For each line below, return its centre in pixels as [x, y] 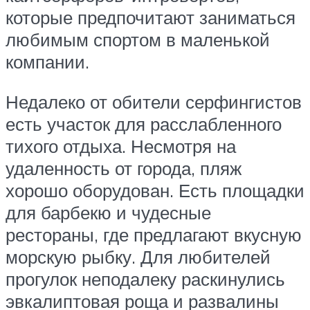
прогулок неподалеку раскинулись [145, 279]
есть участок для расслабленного [144, 124]
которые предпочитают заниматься [151, 18]
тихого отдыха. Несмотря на [121, 146]
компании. [47, 62]
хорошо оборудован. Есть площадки [155, 190]
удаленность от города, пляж [124, 168]
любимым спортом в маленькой [138, 40]
